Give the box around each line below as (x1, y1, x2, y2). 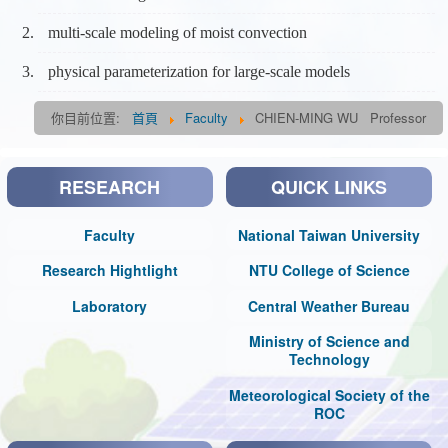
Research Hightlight (41, 260, 178, 281)
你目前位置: (51, 107, 129, 127)
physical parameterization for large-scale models (48, 62, 351, 80)
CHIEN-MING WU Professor (255, 107, 427, 127)
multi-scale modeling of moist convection (48, 23, 308, 41)
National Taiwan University (238, 224, 421, 245)
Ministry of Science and (248, 331, 410, 352)
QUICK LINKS (271, 174, 388, 201)
